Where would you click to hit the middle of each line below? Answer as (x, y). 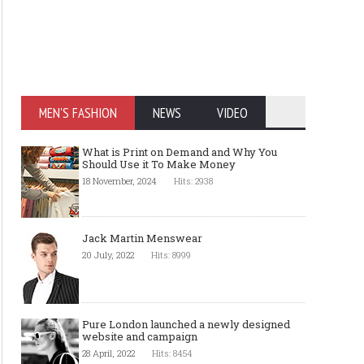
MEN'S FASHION (78, 113)
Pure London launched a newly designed (186, 324)
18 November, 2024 (119, 181)
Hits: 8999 (171, 255)
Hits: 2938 (193, 181)
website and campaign (140, 336)
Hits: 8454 (172, 353)
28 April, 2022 (108, 353)
